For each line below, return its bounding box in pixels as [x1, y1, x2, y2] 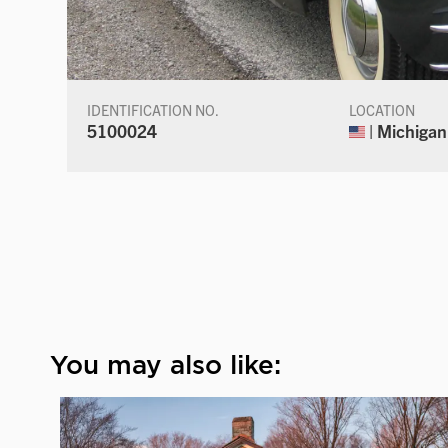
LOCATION [349, 100, 416, 119]
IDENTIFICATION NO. [87, 100, 220, 119]
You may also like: [50, 348, 281, 380]
